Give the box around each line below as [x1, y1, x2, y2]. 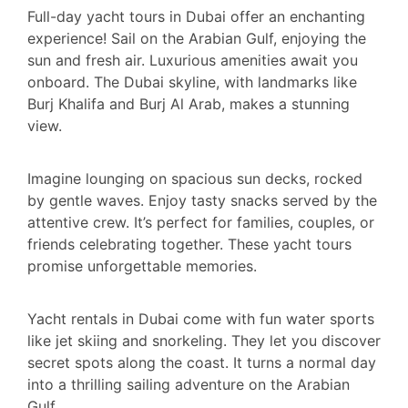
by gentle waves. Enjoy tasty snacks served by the [27, 190, 377, 209]
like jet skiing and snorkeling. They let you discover [27, 331, 381, 351]
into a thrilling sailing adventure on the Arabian [27, 375, 350, 394]
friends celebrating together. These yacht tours [27, 234, 352, 253]
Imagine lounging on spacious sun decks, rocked [27, 168, 362, 188]
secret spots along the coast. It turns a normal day [27, 353, 376, 372]
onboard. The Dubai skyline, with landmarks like [27, 72, 357, 91]
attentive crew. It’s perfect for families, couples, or [27, 212, 374, 231]
